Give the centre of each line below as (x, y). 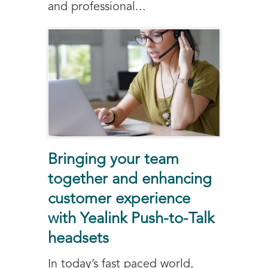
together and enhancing (130, 179)
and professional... (97, 7)
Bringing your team (113, 160)
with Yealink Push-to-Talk (131, 219)
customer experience (119, 199)
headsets (78, 239)
